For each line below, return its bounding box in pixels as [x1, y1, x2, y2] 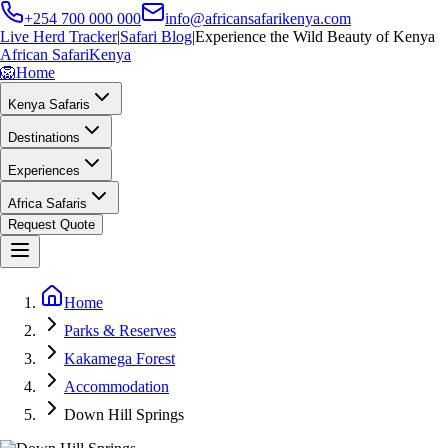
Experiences [8, 163, 80, 178]
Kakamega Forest [64, 350, 175, 367]
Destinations [8, 130, 80, 145]
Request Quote [8, 217, 95, 232]
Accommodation [64, 378, 169, 395]
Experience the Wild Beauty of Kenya [195, 28, 435, 45]
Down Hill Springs [64, 406, 184, 423]
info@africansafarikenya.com [165, 10, 351, 27]
